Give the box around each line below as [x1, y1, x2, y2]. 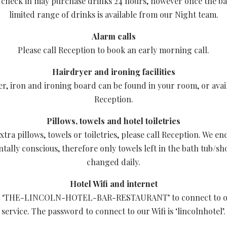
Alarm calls [91, 31, 136, 42]
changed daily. [87, 157, 140, 167]
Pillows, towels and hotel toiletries [47, 116, 180, 126]
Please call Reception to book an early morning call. [18, 45, 209, 55]
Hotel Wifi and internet [69, 178, 158, 189]
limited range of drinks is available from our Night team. [9, 9, 218, 20]
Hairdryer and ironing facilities [52, 66, 175, 77]
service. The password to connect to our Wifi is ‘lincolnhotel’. [2, 206, 225, 216]
